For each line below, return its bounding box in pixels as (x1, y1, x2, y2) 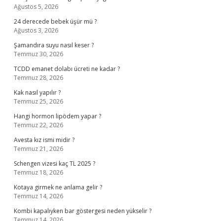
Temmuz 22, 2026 (14, 121, 63, 129)
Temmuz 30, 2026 (14, 50, 63, 58)
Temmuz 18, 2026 (14, 168, 63, 177)
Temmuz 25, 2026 (14, 97, 63, 106)
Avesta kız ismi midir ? (14, 136, 74, 144)
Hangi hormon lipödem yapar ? (14, 112, 101, 120)
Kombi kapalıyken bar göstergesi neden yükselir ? (14, 207, 151, 215)
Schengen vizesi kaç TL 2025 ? (14, 159, 95, 168)
